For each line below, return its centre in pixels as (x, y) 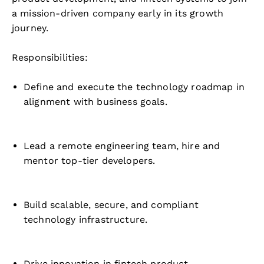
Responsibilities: (50, 57)
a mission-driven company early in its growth (118, 13)
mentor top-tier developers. (90, 161)
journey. (30, 28)
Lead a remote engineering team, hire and (122, 146)
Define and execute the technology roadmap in (134, 87)
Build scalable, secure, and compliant (111, 205)
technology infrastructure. (86, 220)
